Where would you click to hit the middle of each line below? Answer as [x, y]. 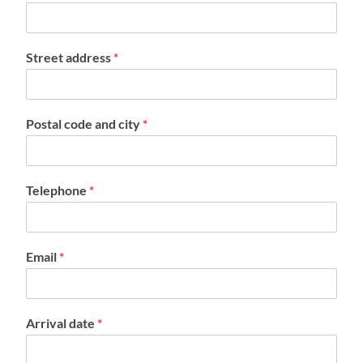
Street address [70, 57]
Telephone [58, 190]
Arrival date [62, 322]
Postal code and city [85, 123]
